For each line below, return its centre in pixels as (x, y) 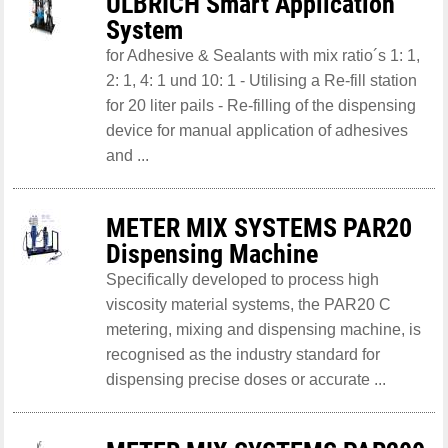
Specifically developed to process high (242, 279)
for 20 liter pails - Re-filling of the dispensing (260, 105)
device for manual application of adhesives (256, 130)
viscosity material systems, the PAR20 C (248, 304)
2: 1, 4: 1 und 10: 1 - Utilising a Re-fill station (261, 80)
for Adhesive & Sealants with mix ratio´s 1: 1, (262, 55)
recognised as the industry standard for (242, 354)
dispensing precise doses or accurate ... (245, 379)
